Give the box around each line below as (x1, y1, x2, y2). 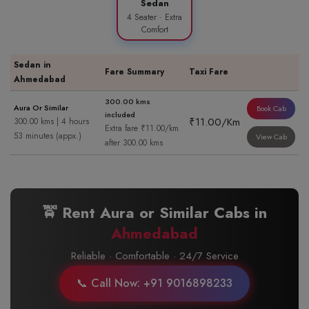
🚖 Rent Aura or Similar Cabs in (42, 201, 267, 223)
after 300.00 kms (105, 137, 163, 149)
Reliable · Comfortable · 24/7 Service (70, 248, 239, 263)
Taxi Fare (189, 66, 228, 78)
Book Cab (256, 103, 286, 114)
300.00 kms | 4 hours (14, 115, 89, 128)
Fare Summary (105, 66, 164, 78)
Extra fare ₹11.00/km (105, 122, 179, 134)
